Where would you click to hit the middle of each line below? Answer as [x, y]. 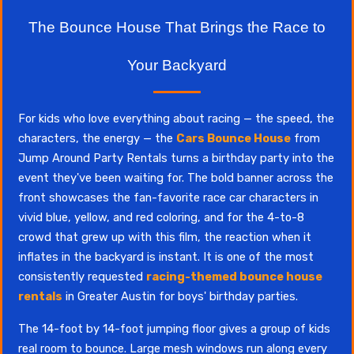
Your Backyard [177, 65]
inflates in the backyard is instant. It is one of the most [166, 257]
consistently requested [82, 277]
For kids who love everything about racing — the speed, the [176, 119]
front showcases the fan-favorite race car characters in [168, 198]
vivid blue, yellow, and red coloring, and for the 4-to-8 [161, 217]
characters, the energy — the [97, 138]
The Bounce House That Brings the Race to [177, 27]
